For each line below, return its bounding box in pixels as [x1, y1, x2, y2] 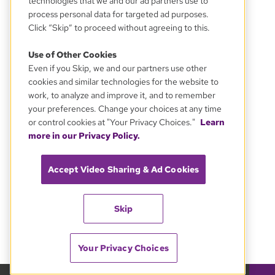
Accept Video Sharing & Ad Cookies [47, 164, 199, 175]
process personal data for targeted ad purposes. [28, 9, 209, 20]
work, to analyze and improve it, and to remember [28, 90, 215, 101]
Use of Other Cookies [28, 49, 117, 60]
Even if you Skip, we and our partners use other [28, 63, 207, 74]
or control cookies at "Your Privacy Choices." [28, 117, 197, 128]
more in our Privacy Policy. [28, 130, 140, 141]
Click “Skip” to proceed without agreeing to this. [28, 22, 210, 33]
